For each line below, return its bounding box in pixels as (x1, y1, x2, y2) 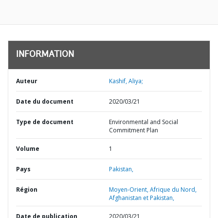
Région (16, 185, 37, 194)
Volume (16, 145, 39, 153)
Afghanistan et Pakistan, (109, 194, 174, 202)
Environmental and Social (109, 118, 178, 126)
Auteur (16, 77, 37, 85)
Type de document (16, 118, 73, 126)
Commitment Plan (109, 126, 158, 134)
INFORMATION (16, 51, 74, 59)
